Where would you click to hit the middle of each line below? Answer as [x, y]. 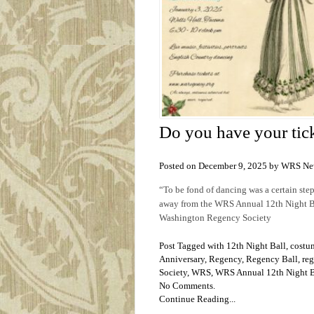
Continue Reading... [197, 299]
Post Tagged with [193, 245]
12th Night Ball [256, 245]
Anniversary [182, 259]
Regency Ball [272, 259]
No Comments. [187, 285]
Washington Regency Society [215, 217]
